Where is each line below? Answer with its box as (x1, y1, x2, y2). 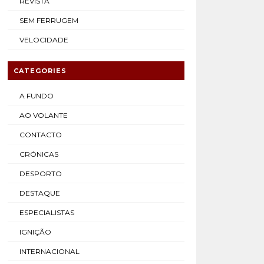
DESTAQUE (19, 189, 60, 197)
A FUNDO (19, 91, 54, 100)
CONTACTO (19, 130, 62, 139)
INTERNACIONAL (19, 247, 80, 256)
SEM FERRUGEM (19, 16, 78, 25)
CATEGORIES (13, 67, 67, 75)
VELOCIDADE (19, 35, 68, 44)
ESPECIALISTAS (19, 208, 74, 217)
